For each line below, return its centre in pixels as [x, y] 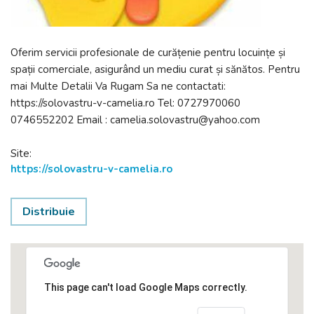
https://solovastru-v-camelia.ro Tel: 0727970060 [125, 103]
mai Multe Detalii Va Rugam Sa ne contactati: [118, 86]
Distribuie [49, 211]
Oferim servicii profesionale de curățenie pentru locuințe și [148, 52]
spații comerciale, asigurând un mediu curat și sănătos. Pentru [155, 69]
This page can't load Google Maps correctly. [145, 287]
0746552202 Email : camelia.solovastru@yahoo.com [135, 120]
